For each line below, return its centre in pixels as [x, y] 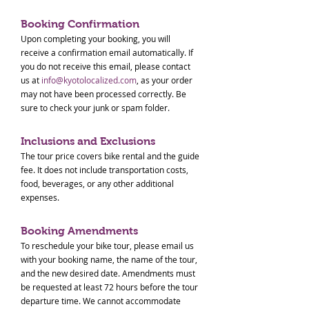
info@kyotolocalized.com [89, 80]
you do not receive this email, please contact [106, 66]
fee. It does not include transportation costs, [104, 170]
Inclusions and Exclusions [88, 141]
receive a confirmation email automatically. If [107, 52]
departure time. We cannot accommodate [101, 301]
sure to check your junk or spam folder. [95, 108]
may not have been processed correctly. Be [103, 94]
